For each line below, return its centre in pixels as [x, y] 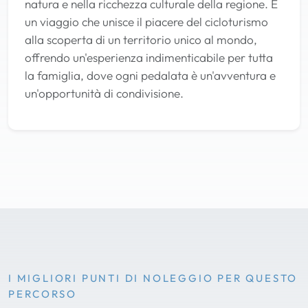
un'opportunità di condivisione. [104, 93]
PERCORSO [43, 294]
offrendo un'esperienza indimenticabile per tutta [149, 57]
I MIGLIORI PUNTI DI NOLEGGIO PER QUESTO [153, 278]
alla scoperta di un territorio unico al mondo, [141, 39]
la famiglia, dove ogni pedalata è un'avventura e [150, 75]
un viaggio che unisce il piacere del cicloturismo [146, 21]
